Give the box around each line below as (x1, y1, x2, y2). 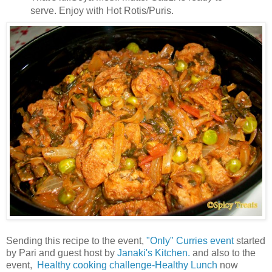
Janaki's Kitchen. (117, 247, 190, 258)
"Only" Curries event (146, 235, 236, 246)
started (236, 235, 265, 246)
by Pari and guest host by (6, 247, 117, 258)
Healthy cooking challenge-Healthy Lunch (37, 259, 220, 270)
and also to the (190, 247, 256, 258)
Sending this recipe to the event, (6, 235, 146, 246)
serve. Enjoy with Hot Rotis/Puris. (30, 5, 174, 16)
